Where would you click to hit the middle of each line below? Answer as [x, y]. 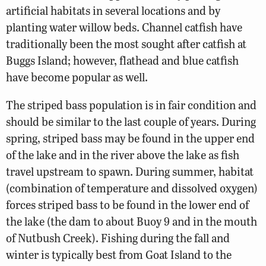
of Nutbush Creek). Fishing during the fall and [118, 238]
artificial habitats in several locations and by [113, 11]
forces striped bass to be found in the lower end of [127, 205]
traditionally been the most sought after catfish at [126, 44]
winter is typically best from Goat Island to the [119, 255]
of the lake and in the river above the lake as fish [123, 155]
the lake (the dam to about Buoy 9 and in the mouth [132, 221]
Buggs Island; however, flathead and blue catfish [122, 61]
